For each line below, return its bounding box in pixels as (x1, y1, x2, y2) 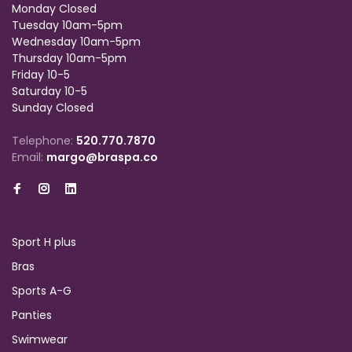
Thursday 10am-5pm (12, 50, 126, 66)
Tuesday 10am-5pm (12, 17, 123, 33)
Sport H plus (12, 234, 76, 250)
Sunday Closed (12, 100, 93, 115)
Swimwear (12, 332, 68, 347)
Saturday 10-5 (12, 83, 87, 99)
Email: (12, 149, 46, 165)
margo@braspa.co (46, 149, 158, 165)
